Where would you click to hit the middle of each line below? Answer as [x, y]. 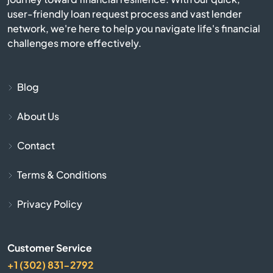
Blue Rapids [136, 62]
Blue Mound [136, 29]
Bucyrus [136, 193]
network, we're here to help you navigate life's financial [134, 28]
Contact [36, 145]
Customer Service [50, 247]
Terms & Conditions [62, 174]
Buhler [136, 226]
